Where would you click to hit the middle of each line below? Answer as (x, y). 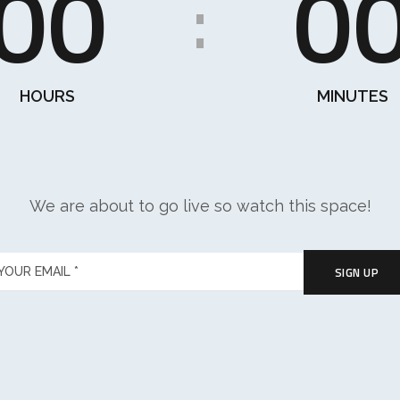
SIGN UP (356, 272)
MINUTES (353, 96)
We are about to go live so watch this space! (200, 205)
